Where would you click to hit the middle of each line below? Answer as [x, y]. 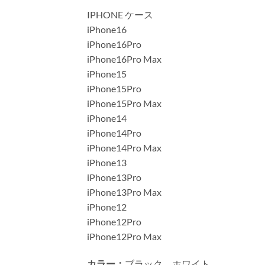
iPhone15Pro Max [124, 104]
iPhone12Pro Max [124, 237]
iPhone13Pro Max [124, 192]
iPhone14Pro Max [124, 148]
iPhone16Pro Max [124, 59]
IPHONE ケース [120, 15]
